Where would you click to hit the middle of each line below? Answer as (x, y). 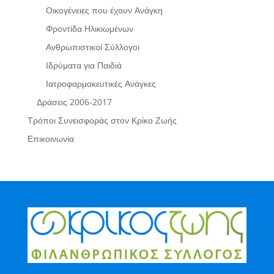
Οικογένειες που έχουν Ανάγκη (104, 10)
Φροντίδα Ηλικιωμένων (89, 28)
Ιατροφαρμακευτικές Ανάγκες (101, 83)
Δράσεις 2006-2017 (74, 102)
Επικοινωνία (50, 139)
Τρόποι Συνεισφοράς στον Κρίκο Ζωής (102, 120)
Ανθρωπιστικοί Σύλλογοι (92, 47)
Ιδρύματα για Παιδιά (83, 65)
